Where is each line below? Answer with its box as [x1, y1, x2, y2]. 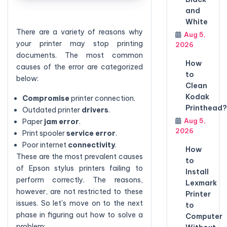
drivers [82, 105, 108, 115]
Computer [185, 212, 222, 221]
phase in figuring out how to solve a [16, 210, 143, 219]
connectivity [68, 140, 115, 149]
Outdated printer [22, 105, 82, 115]
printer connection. [71, 93, 135, 103]
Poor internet [22, 140, 68, 149]
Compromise [22, 93, 71, 103]
